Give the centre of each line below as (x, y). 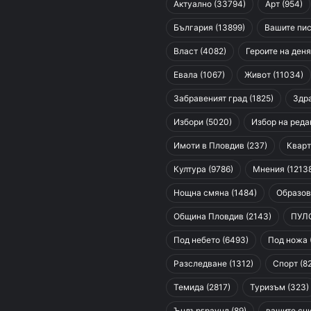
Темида (189, 287)
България (193, 27)
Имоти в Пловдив (209, 145)
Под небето (197, 240)
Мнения (269, 169)
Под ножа (288, 240)
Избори (188, 122)
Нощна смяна (201, 193)
